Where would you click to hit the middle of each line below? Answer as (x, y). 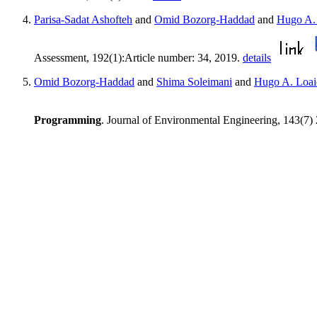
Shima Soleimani (194, 82)
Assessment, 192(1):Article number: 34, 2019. (138, 58)
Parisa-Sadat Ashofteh (83, 20)
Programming (68, 120)
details (257, 58)
